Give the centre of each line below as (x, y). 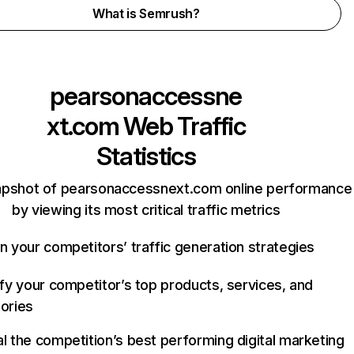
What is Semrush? (146, 13)
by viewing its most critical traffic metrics (146, 210)
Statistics (146, 156)
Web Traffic (182, 126)
